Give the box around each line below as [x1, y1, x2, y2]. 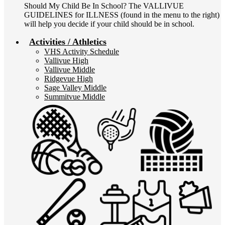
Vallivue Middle [44, 65, 95, 74]
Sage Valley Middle [44, 83, 106, 92]
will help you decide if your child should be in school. [24, 20, 194, 28]
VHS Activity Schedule [44, 47, 119, 56]
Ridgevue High [44, 74, 93, 83]
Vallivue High [44, 56, 88, 65]
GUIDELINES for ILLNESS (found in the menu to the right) [24, 11, 219, 19]
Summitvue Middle [44, 92, 105, 101]
